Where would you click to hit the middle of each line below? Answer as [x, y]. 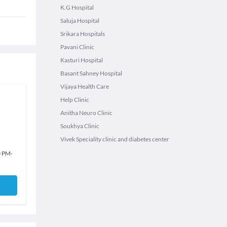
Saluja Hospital [80, 21]
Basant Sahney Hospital [91, 73]
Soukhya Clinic [80, 126]
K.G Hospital [77, 7]
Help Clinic [75, 100]
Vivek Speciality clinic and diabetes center [115, 139]
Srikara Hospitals [83, 34]
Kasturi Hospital [82, 60]
